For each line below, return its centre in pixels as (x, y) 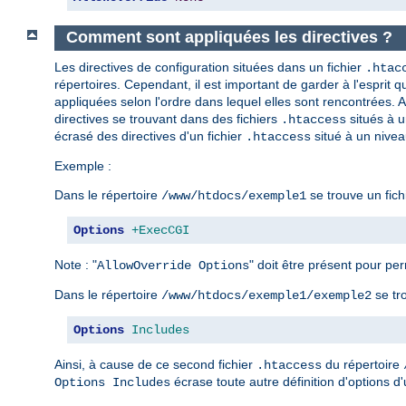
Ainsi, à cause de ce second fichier (155, 364)
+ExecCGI (160, 230)
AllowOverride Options (173, 265)
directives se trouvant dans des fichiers (168, 118)
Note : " (76, 264)
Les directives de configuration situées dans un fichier (210, 67)
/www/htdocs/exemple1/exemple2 (266, 295)
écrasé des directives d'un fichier (150, 135)
